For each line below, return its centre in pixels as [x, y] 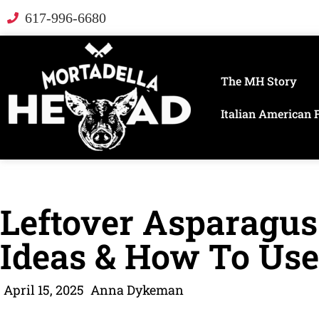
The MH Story [258, 81]
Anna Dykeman [137, 290]
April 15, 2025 [44, 290]
